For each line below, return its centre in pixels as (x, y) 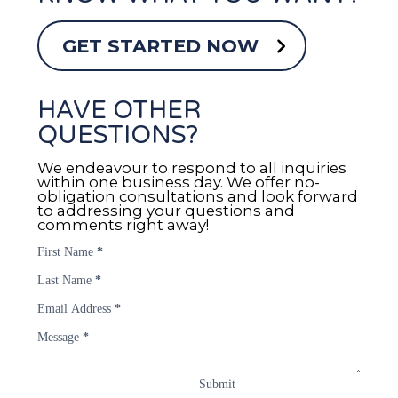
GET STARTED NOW (161, 45)
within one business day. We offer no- (178, 183)
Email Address (74, 309)
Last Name (64, 281)
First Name (65, 252)
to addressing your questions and (166, 211)
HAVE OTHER (119, 111)
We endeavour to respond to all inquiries (191, 168)
